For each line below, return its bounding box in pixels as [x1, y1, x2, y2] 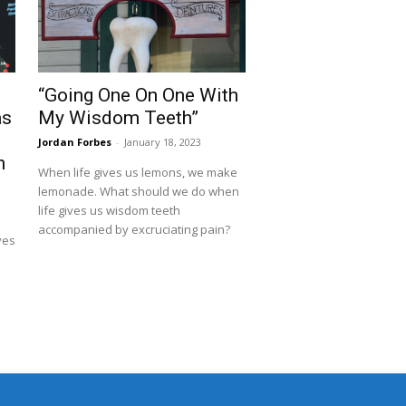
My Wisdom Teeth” [37, 107, 198, 130]
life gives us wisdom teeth [37, 202, 180, 219]
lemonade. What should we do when [37, 183, 239, 200]
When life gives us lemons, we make [37, 164, 237, 181]
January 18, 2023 [123, 135, 201, 150]
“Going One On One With [37, 84, 238, 107]
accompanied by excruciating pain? [37, 221, 230, 238]
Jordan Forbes [37, 135, 111, 150]
